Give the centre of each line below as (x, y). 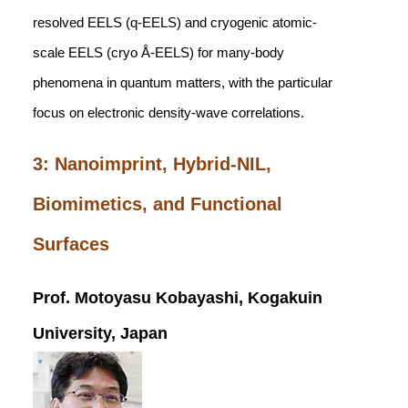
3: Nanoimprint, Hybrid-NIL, (152, 164)
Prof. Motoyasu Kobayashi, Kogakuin (178, 298)
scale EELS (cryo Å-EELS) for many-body (158, 52)
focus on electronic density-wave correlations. (168, 112)
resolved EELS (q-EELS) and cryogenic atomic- (175, 22)
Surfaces (71, 244)
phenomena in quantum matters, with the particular (183, 82)
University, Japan (100, 333)
